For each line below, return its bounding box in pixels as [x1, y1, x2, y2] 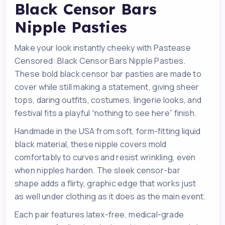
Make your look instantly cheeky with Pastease [15, 42, 191, 54]
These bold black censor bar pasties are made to [15, 68, 201, 80]
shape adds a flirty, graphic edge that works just [15, 178, 196, 189]
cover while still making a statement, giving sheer [15, 81, 199, 93]
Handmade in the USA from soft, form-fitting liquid [15, 126, 201, 137]
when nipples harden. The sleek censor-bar [15, 165, 180, 176]
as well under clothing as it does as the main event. [15, 191, 206, 202]
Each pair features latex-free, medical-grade [15, 209, 184, 220]
